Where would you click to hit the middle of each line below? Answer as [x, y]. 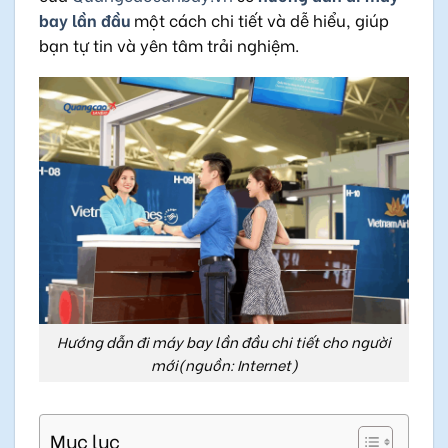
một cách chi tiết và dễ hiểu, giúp [259, 19]
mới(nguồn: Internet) [224, 364]
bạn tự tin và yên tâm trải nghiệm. [169, 44]
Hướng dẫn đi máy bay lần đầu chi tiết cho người [224, 341]
